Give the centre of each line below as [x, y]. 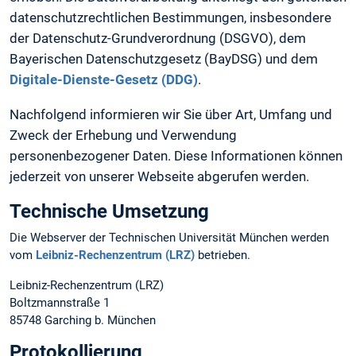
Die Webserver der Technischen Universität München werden [169, 238]
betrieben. [222, 255]
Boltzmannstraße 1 [60, 302]
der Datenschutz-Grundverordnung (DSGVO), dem [158, 39]
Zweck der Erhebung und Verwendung [123, 135]
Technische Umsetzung [109, 212]
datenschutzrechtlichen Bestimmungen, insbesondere [170, 18]
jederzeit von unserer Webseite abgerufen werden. [159, 176]
